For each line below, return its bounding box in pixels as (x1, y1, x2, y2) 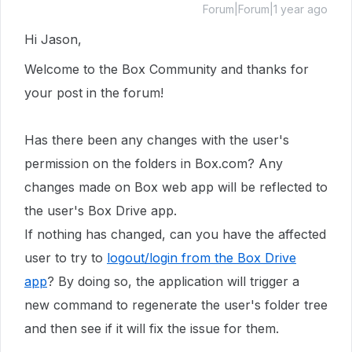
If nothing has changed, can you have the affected (24, 226, 326, 242)
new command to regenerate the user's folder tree (24, 297, 328, 313)
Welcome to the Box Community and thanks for (24, 61, 309, 77)
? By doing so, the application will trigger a (47, 273, 299, 289)
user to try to (24, 250, 107, 266)
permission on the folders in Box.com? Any (24, 156, 283, 171)
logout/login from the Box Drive (107, 250, 296, 266)
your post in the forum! (24, 85, 163, 101)
